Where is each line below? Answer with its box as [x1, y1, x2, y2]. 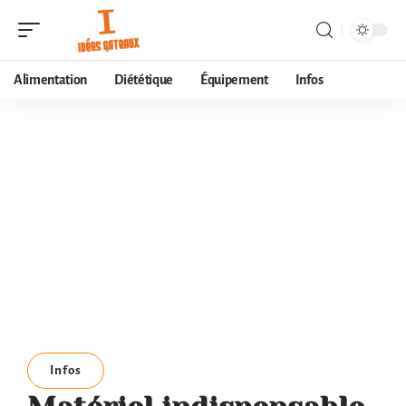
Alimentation [14, 72, 88, 87]
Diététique [114, 72, 173, 87]
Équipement [199, 72, 268, 87]
